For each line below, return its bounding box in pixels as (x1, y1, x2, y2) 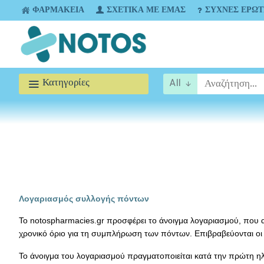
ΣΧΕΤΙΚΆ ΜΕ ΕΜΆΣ (107, 5, 186, 15)
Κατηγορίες (42, 77, 90, 90)
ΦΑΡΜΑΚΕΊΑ (32, 5, 84, 15)
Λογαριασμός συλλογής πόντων (19, 194, 149, 203)
